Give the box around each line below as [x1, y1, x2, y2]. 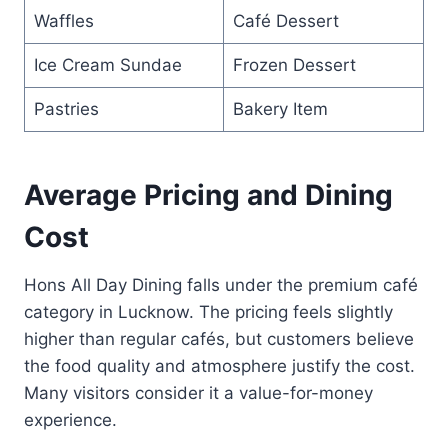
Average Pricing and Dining [24, 177, 393, 212]
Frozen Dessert [232, 54, 356, 75]
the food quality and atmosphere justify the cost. [24, 355, 415, 376]
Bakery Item [232, 98, 328, 119]
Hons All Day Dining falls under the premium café [24, 274, 418, 295]
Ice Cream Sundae [33, 54, 182, 75]
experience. [24, 409, 117, 430]
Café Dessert [232, 10, 339, 31]
